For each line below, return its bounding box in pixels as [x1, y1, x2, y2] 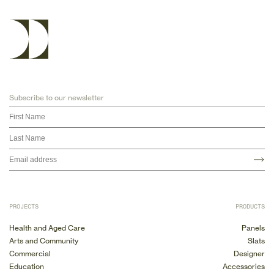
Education [9, 261, 44, 271]
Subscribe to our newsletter [9, 92, 104, 102]
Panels [242, 223, 265, 232]
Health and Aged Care [9, 223, 85, 232]
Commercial [9, 248, 51, 258]
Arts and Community [9, 235, 78, 245]
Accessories [223, 261, 265, 271]
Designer [234, 248, 265, 258]
